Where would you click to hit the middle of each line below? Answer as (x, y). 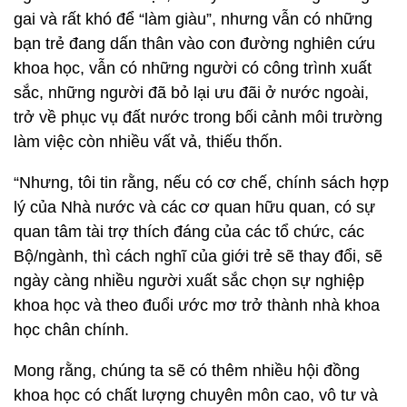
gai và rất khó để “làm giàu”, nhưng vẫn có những (193, 19)
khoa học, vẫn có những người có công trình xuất (193, 68)
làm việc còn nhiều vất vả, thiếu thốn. (148, 142)
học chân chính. (71, 330)
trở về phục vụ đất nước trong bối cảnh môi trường (198, 117)
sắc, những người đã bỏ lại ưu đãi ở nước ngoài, (191, 93)
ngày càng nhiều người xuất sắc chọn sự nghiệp (189, 281)
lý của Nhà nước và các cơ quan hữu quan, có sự (194, 207)
